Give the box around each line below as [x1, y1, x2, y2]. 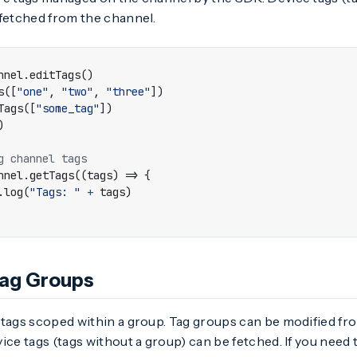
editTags [29, 68, 80, 82]
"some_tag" [36, 101, 100, 116]
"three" [106, 84, 151, 99]
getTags [29, 168, 74, 182]
